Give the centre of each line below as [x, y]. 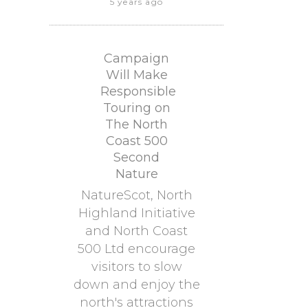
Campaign [136, 58]
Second [136, 157]
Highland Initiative [136, 213]
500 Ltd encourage [136, 249]
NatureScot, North [136, 195]
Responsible [138, 91]
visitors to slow [136, 267]
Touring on [136, 108]
